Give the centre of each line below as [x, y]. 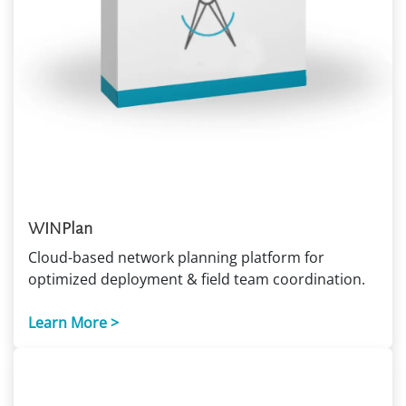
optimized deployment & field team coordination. [197, 279]
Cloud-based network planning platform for [176, 257]
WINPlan [60, 228]
